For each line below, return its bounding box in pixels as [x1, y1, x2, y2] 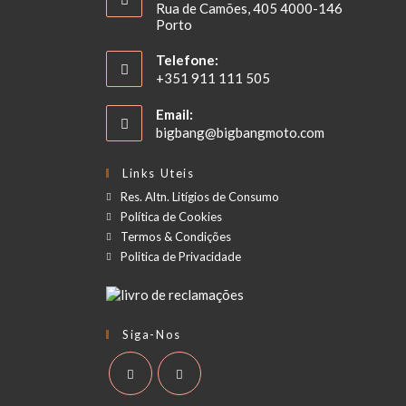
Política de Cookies [121, 209, 223, 225]
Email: [156, 106, 194, 123]
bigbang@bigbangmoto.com [156, 124, 325, 141]
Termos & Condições [121, 229, 232, 245]
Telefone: [156, 52, 219, 69]
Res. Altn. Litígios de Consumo [121, 189, 280, 205]
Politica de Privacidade [121, 249, 242, 265]
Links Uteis [122, 166, 195, 181]
